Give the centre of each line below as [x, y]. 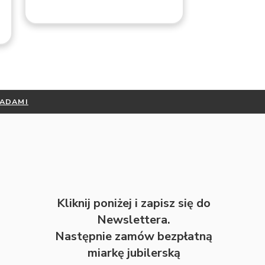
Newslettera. [134, 219]
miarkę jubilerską [134, 253]
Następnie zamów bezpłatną [134, 236]
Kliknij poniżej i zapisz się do [134, 203]
